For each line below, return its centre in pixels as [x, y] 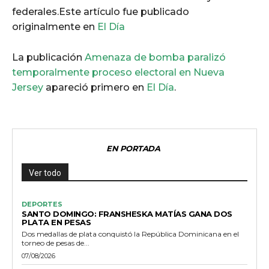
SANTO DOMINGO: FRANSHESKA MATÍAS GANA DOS [127, 213]
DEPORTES [42, 204]
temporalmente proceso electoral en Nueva [118, 72]
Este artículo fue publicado [124, 11]
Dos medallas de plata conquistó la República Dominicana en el [130, 234]
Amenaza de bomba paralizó [155, 57]
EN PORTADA [133, 148]
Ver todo [45, 173]
